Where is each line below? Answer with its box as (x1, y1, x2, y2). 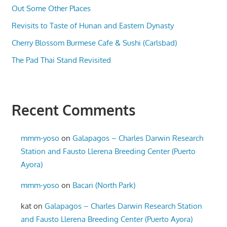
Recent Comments (11, 101, 135, 120)
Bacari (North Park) (72, 180, 136, 190)
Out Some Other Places (11, 4, 91, 14)
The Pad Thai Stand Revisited (11, 55, 111, 65)
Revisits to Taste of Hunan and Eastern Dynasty (11, 21, 174, 31)
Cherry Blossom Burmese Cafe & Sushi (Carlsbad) (11, 38, 177, 48)
